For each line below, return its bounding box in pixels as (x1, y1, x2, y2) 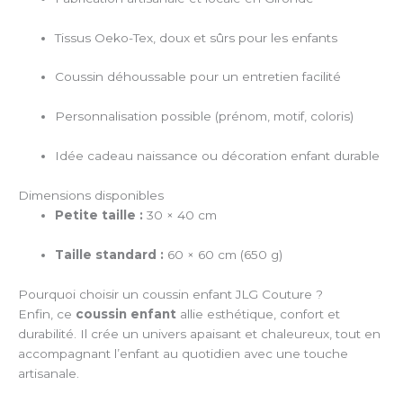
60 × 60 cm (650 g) (164, 246, 283, 262)
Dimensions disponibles (18, 188, 164, 203)
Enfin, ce (18, 306, 76, 321)
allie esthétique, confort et (176, 306, 340, 321)
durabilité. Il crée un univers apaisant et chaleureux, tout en (18, 326, 381, 341)
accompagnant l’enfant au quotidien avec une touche (18, 345, 348, 361)
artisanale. (18, 365, 79, 381)
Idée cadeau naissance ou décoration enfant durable (55, 148, 381, 164)
